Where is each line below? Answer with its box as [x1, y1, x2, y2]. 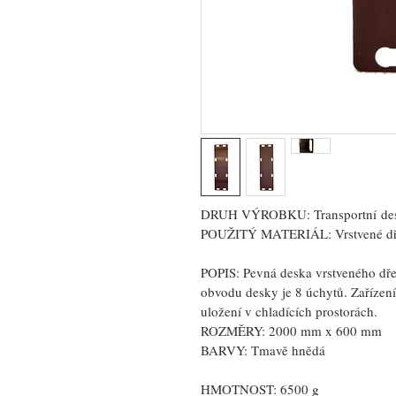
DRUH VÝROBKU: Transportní [201, 205, 377, 223]
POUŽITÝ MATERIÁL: [201, 225, 331, 242]
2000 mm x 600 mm [269, 322, 385, 339]
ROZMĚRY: [201, 322, 269, 339]
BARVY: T [201, 341, 259, 359]
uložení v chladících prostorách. [201, 302, 377, 320]
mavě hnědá [259, 341, 325, 359]
